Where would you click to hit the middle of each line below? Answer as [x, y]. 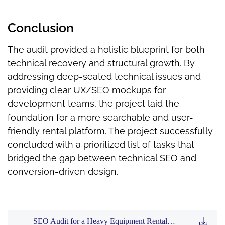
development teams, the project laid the [93, 103]
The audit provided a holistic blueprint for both [106, 49]
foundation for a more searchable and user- [100, 117]
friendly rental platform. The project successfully [110, 131]
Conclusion [41, 27]
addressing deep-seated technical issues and [104, 76]
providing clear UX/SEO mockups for [87, 90]
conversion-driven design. [63, 171]
